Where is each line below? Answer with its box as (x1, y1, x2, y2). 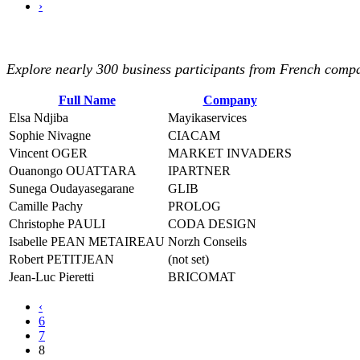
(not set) (168, 252, 209, 266)
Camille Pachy (9, 199, 83, 213)
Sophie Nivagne (9, 129, 91, 142)
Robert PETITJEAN (9, 252, 114, 266)
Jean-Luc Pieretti (9, 270, 94, 284)
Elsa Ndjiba (9, 111, 68, 125)
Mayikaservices (168, 111, 247, 125)
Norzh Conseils (168, 235, 247, 248)
